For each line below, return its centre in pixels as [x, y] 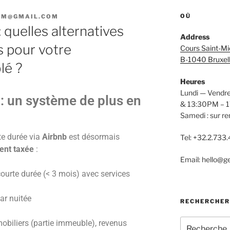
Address [195, 37]
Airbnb [54, 137]
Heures [192, 81]
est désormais [93, 137]
